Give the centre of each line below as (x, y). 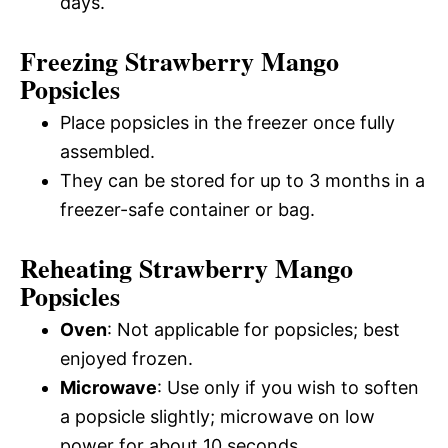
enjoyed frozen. (126, 359)
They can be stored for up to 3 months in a (242, 181)
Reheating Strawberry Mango (186, 268)
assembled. (107, 152)
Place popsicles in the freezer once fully (227, 123)
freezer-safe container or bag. (187, 210)
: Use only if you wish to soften (288, 388)
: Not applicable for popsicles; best (253, 330)
